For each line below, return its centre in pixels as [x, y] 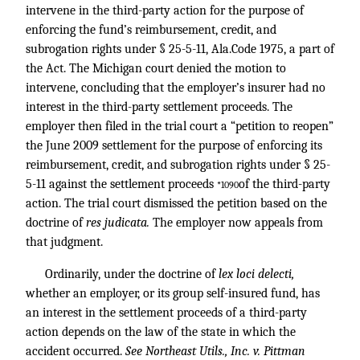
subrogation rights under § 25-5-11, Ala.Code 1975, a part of [180, 49]
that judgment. [64, 242]
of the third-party [284, 184]
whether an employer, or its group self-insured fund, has [173, 293]
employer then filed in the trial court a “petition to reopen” [180, 126]
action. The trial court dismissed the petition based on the [176, 203]
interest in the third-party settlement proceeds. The [159, 107]
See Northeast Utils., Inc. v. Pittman [215, 351]
